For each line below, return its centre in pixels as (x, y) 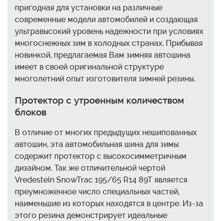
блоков (31, 112)
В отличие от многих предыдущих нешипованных (106, 133)
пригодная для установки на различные (89, 7)
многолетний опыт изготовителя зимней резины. (105, 78)
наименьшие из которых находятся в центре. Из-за (109, 204)
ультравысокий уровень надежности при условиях (109, 31)
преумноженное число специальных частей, (97, 192)
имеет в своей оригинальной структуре (89, 67)
